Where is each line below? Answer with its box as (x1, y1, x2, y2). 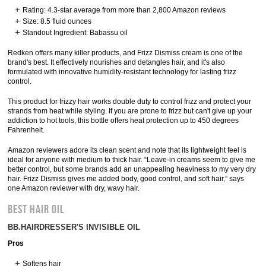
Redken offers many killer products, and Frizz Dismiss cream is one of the (8, 49, 243, 57)
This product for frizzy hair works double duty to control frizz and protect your (8, 97, 252, 106)
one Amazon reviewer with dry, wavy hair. (8, 184, 140, 192)
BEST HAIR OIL (8, 202, 65, 217)
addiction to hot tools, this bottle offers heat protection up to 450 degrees (8, 116, 239, 125)
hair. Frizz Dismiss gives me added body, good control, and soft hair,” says (8, 175, 245, 183)
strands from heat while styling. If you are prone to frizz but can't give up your (8, 107, 252, 115)
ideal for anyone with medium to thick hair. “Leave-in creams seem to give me (8, 156, 256, 164)
